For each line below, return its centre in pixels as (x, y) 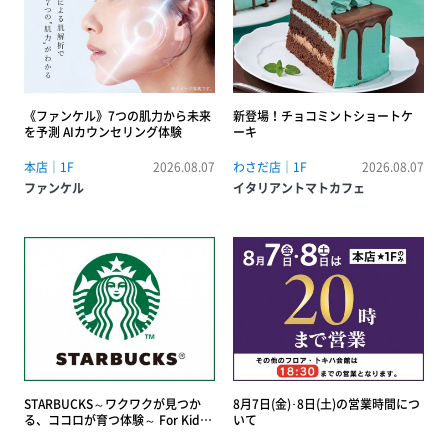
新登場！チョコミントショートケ (323, 116)
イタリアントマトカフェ (299, 188)
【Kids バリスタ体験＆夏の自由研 (116, 435)
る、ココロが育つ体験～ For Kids (115, 419)
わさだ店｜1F (270, 167)
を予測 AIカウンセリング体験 (103, 132)
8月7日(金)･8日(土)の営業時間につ (326, 403)
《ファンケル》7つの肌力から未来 (117, 116)
